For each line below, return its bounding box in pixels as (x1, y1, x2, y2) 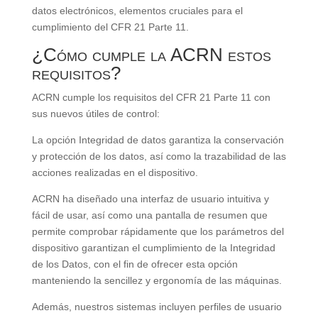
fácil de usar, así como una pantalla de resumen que (31, 209, 268, 221)
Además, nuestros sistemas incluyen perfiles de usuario (31, 301, 282, 313)
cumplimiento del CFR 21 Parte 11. (31, 21, 189, 33)
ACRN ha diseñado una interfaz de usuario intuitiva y (31, 193, 269, 205)
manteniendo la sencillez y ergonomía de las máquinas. (31, 275, 282, 287)
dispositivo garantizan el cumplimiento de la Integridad (31, 242, 275, 254)
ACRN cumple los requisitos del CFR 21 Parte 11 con (31, 92, 270, 104)
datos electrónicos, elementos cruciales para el (31, 5, 243, 17)
